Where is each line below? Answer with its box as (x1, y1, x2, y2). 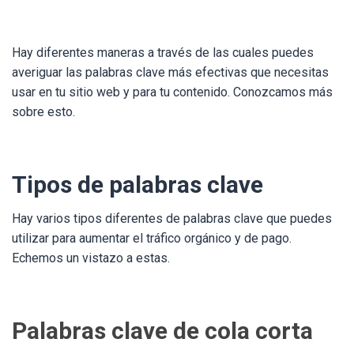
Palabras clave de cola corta (12, 317, 313, 345)
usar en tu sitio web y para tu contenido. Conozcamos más (12, 85, 333, 100)
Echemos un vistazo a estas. (12, 250, 170, 265)
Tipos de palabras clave (12, 171, 263, 198)
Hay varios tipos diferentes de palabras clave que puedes (12, 211, 332, 226)
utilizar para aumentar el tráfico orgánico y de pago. (12, 231, 292, 246)
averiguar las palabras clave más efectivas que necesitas (12, 65, 329, 80)
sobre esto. (12, 104, 75, 119)
